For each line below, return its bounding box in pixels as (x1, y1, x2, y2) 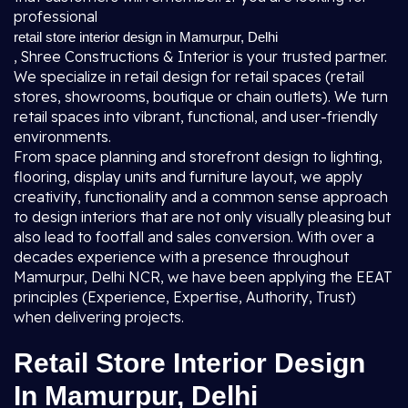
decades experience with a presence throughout (14, 248, 349, 266)
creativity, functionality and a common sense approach (14, 188, 388, 206)
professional (14, 7, 97, 25)
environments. (14, 127, 111, 146)
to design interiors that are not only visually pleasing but (14, 208, 391, 226)
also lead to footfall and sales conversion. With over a (14, 228, 374, 246)
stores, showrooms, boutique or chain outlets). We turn (14, 87, 388, 106)
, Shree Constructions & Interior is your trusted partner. (14, 47, 387, 66)
